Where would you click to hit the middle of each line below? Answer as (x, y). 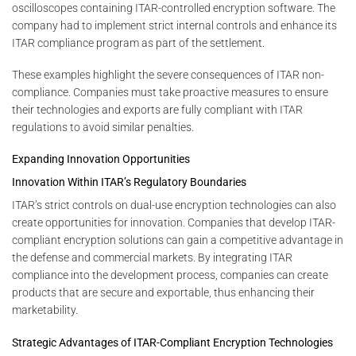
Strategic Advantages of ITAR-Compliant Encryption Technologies (172, 342)
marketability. (45, 310)
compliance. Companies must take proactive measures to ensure (170, 93)
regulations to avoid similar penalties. (103, 128)
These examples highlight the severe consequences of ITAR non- (168, 75)
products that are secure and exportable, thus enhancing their (163, 293)
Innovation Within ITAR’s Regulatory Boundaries (129, 182)
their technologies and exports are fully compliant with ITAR (157, 110)
